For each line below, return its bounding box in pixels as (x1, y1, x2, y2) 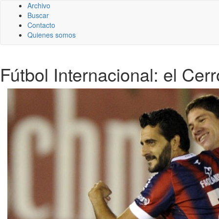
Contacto (27, 20, 55, 30)
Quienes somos (27, 30, 76, 40)
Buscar (27, 10, 49, 20)
